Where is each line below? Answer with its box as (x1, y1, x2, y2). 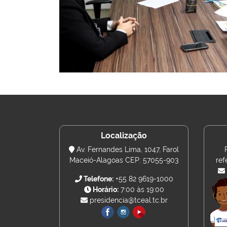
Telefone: (82, 175, 113, 183)
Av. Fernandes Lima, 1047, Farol (74, 145, 179, 154)
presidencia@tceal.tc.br (87, 196, 168, 204)
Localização (101, 131, 147, 140)
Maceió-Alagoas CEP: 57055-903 (69, 156, 178, 164)
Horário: (91, 185, 119, 194)
